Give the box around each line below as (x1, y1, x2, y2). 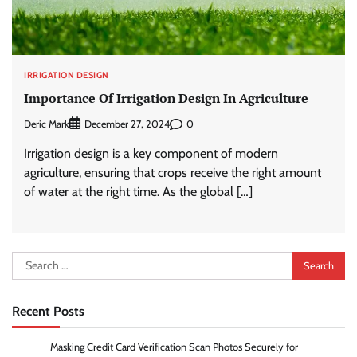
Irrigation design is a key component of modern (24, 146, 278, 162)
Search (11, 253, 48, 269)
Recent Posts (12, 303, 84, 320)
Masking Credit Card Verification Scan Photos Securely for (50, 341, 298, 354)
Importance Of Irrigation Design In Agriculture (24, 88, 308, 107)
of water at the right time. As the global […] (24, 184, 253, 200)
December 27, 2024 (84, 118, 170, 131)
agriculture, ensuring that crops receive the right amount (24, 165, 321, 181)
